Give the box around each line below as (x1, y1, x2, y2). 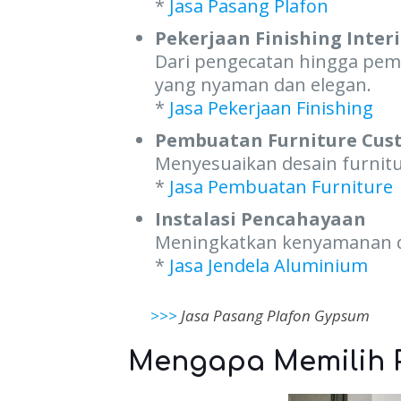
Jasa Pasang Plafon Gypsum (180, 305, 370, 326)
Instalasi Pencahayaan (154, 207, 366, 231)
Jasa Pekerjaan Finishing (168, 96, 373, 120)
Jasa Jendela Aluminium (168, 253, 368, 277)
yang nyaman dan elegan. (154, 73, 371, 97)
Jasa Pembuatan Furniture (168, 175, 393, 199)
